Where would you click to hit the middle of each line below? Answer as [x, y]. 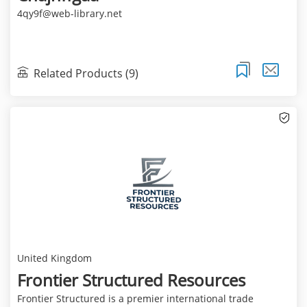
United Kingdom [54, 258]
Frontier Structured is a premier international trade [135, 298]
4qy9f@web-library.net [69, 14]
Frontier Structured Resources [131, 280]
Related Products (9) [86, 73]
